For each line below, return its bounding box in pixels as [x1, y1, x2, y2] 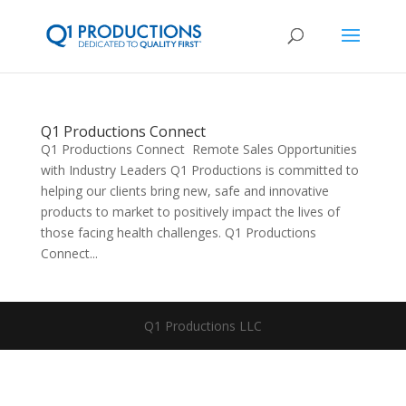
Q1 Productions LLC [143, 317, 262, 334]
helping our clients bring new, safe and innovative [40, 182, 329, 199]
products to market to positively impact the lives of [40, 203, 340, 220]
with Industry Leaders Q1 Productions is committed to [40, 161, 359, 179]
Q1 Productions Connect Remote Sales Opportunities [40, 140, 357, 158]
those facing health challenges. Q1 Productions [40, 224, 316, 241]
